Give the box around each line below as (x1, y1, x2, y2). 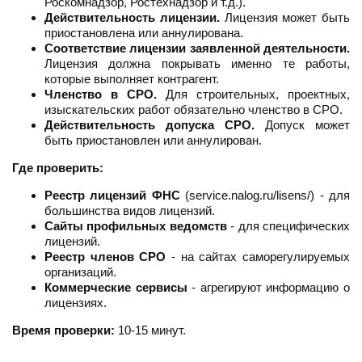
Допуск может (255, 118, 350, 133)
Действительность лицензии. (44, 11, 220, 25)
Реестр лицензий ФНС (44, 188, 180, 203)
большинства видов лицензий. (44, 204, 215, 218)
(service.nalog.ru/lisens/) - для (179, 188, 351, 203)
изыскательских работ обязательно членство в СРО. (44, 103, 343, 117)
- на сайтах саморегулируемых (166, 250, 351, 264)
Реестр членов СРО (44, 250, 166, 264)
